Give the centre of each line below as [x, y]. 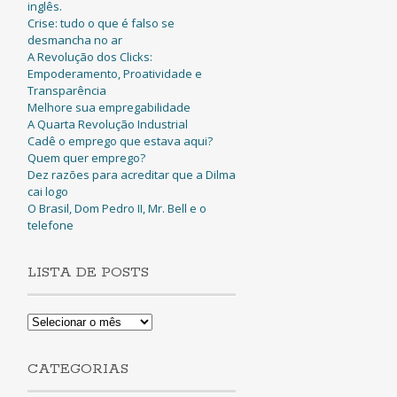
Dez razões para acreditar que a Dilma [131, 175]
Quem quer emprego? [86, 158]
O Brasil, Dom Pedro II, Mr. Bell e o [117, 208]
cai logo [47, 191]
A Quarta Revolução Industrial [107, 124]
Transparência [66, 90]
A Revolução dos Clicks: [90, 57]
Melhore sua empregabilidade [109, 107]
